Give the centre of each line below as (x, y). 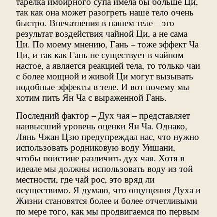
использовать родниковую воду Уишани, (96, 147)
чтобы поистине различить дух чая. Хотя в (100, 158)
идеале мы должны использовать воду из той (104, 169)
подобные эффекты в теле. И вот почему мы (103, 87)
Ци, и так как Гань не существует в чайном (100, 55)
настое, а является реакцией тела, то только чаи (108, 65)
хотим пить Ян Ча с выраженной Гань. (91, 97)
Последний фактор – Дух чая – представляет (103, 115)
